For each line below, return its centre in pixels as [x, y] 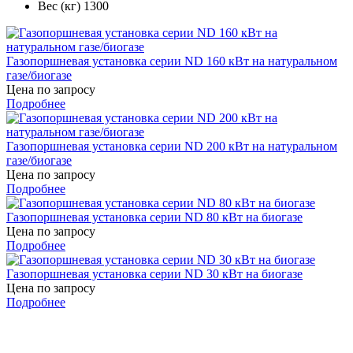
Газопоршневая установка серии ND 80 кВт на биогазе [154, 217]
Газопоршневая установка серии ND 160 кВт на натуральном [172, 61]
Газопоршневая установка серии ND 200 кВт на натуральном [172, 147]
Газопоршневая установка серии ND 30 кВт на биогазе [154, 274]
